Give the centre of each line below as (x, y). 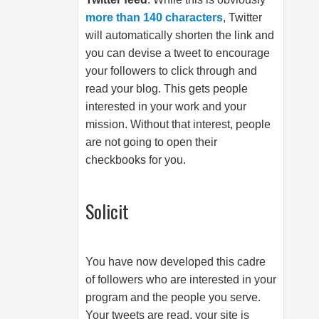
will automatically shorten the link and (180, 35)
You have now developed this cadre (176, 262)
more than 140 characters (154, 17)
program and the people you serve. (173, 297)
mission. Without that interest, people (178, 124)
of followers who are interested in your (181, 279)
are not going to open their (151, 142)
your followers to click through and (171, 71)
